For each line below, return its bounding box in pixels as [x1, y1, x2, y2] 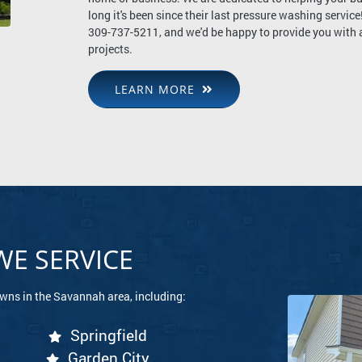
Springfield [70, 325, 147, 345]
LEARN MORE [115, 82, 200, 97]
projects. [88, 41, 133, 57]
